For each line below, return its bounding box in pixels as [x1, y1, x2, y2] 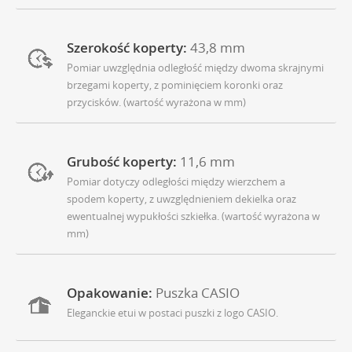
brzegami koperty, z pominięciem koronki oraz [67, 78, 283, 93]
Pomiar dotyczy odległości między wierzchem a [67, 174, 285, 189]
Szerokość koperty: [67, 38, 187, 57]
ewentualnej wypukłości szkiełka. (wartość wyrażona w [67, 209, 320, 224]
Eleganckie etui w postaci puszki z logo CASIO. [67, 306, 278, 321]
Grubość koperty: [67, 152, 177, 171]
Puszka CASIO [156, 284, 240, 302]
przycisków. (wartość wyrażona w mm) [67, 95, 246, 110]
